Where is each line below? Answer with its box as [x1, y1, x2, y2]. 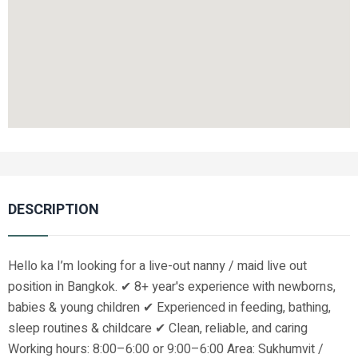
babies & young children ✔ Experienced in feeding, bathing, [8, 298, 331, 318]
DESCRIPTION [8, 199, 99, 221]
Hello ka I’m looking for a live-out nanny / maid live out [8, 257, 307, 276]
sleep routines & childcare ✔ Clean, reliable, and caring [8, 319, 308, 339]
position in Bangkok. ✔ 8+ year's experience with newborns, [8, 277, 336, 297]
